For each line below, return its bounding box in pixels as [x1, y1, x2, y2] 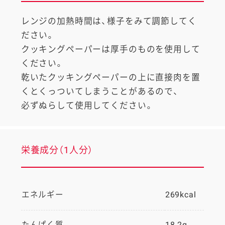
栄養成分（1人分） [21, 144, 93, 155]
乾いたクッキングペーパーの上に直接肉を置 [21, 72, 200, 83]
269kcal [165, 190, 196, 199]
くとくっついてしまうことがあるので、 [21, 86, 179, 97]
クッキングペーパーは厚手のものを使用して [21, 44, 200, 55]
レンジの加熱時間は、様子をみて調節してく [21, 16, 197, 27]
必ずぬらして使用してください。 [21, 100, 154, 111]
